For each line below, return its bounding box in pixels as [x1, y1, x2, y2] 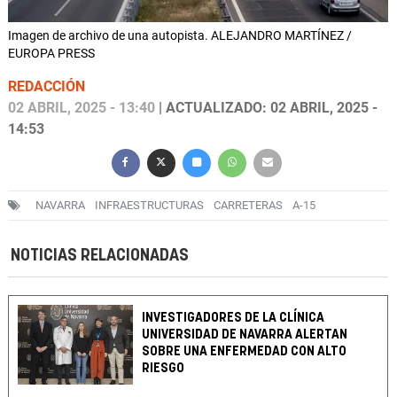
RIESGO [142, 362, 185, 376]
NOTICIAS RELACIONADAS [11, 247, 189, 265]
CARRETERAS [214, 198, 283, 213]
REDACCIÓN [8, 78, 85, 96]
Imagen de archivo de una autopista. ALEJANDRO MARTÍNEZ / [8, 28, 352, 43]
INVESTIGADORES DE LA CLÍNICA [142, 311, 325, 325]
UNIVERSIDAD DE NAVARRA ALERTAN [142, 328, 348, 342]
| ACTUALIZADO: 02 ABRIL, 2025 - [155, 99, 378, 117]
